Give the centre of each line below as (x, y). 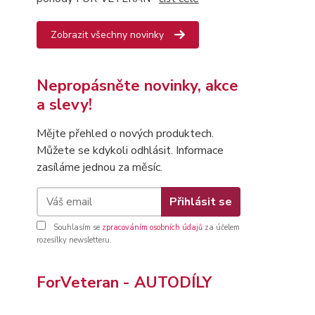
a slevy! (64, 105)
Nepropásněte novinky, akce (137, 86)
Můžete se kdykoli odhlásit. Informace (130, 151)
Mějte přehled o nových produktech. (125, 134)
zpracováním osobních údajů (152, 228)
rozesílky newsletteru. (74, 240)
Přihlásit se (200, 202)
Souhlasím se (77, 228)
